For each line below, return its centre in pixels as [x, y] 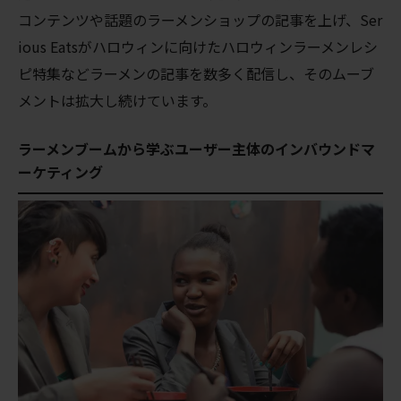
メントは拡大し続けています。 [117, 100]
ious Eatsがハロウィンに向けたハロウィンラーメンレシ [198, 46]
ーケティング [60, 171]
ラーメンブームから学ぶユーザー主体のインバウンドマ [196, 148]
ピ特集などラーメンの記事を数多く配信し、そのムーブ [196, 73]
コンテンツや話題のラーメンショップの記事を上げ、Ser [200, 19]
